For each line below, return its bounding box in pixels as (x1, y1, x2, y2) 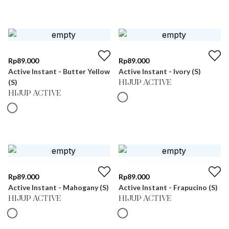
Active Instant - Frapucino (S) (119, 183, 218, 192)
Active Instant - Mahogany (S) (8, 183, 109, 192)
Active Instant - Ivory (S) (119, 67, 201, 76)
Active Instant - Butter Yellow (8, 67, 110, 76)
